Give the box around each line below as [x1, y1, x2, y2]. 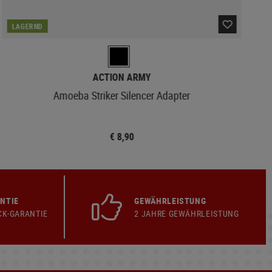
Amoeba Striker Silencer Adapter [53, 87, 191, 103]
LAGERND [12, 21, 43, 31]
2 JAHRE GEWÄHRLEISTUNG [134, 207, 239, 219]
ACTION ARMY [92, 70, 151, 84]
